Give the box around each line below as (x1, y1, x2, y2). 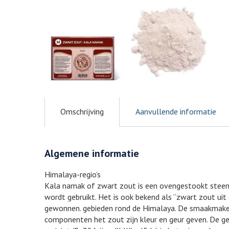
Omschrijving (60, 106, 104, 117)
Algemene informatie (44, 147, 139, 161)
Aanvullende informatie (135, 106, 216, 117)
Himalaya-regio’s (44, 169, 101, 180)
